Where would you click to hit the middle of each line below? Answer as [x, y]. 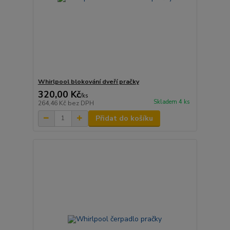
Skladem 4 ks [171, 102]
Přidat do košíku [124, 118]
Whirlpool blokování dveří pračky [88, 81]
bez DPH [81, 103]
